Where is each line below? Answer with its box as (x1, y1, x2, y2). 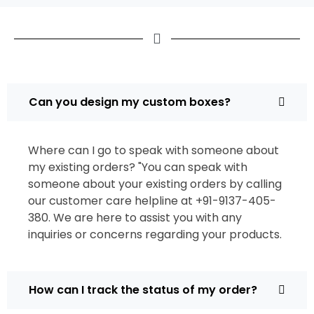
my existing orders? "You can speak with (28, 159, 247, 175)
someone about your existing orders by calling (28, 176, 282, 192)
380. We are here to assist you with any (28, 210, 242, 226)
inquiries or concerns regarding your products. (28, 226, 282, 243)
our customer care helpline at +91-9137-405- (28, 193, 276, 209)
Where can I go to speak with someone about (28, 142, 279, 158)
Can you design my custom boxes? (29, 94, 231, 110)
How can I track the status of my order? (29, 282, 257, 298)
